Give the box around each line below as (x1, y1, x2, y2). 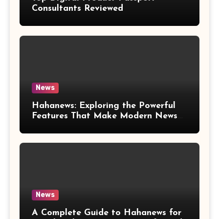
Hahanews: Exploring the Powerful (32, 101, 175, 110)
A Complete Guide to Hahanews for (32, 208, 181, 218)
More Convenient (32, 121, 104, 131)
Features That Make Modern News (32, 111, 177, 121)
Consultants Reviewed (32, 4, 123, 14)
